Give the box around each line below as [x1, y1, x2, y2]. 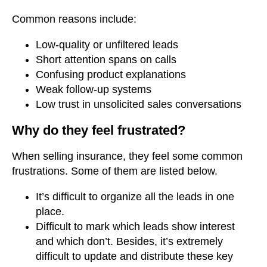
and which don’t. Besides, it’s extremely [36, 235, 223, 248]
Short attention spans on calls [36, 53, 176, 66]
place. [36, 206, 64, 218]
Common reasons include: [12, 13, 136, 25]
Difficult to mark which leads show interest [36, 221, 235, 233]
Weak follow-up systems [36, 83, 151, 95]
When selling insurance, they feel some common [12, 150, 243, 163]
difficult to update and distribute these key [36, 250, 233, 263]
